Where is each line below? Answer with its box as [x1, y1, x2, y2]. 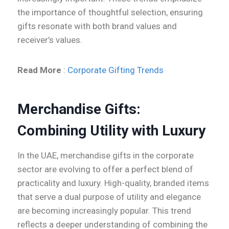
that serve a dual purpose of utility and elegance [17, 192, 201, 202]
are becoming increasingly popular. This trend [17, 205, 191, 216]
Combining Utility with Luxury [17, 122, 205, 140]
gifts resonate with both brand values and [17, 21, 177, 32]
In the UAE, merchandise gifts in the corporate [17, 150, 194, 161]
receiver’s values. [17, 35, 82, 45]
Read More [17, 65, 61, 76]
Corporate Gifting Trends [67, 65, 164, 76]
